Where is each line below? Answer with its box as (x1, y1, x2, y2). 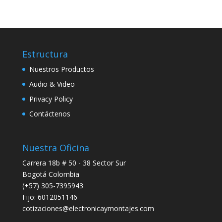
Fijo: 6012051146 (22, 192, 77, 202)
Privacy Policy (29, 94, 73, 104)
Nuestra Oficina (22, 142, 89, 154)
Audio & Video (29, 79, 75, 89)
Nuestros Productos (29, 64, 94, 74)
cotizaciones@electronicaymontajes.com (22, 204, 154, 214)
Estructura (22, 48, 68, 60)
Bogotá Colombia (22, 169, 79, 179)
